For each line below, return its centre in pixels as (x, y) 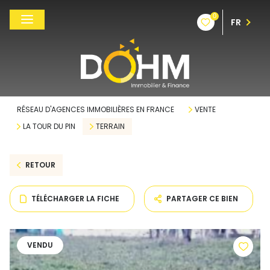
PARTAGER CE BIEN (202, 199)
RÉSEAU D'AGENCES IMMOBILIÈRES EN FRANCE (96, 109)
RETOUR (40, 165)
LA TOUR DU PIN (49, 126)
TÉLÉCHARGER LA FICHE (76, 199)
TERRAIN (110, 126)
